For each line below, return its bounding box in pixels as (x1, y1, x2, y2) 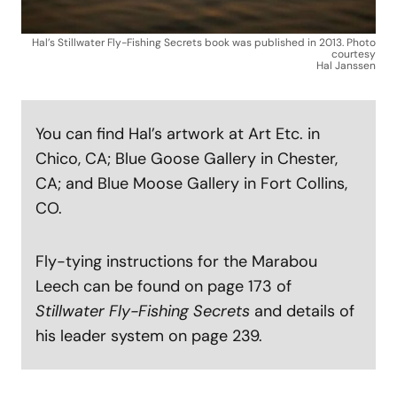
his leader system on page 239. (35, 325, 262, 347)
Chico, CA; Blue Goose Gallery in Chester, (35, 148, 338, 170)
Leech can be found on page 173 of (35, 276, 292, 298)
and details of (250, 300, 354, 323)
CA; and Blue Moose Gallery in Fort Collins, (35, 173, 347, 195)
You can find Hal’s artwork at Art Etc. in (35, 123, 320, 145)
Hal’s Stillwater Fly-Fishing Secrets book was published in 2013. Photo (32, 35, 376, 51)
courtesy (331, 47, 376, 62)
